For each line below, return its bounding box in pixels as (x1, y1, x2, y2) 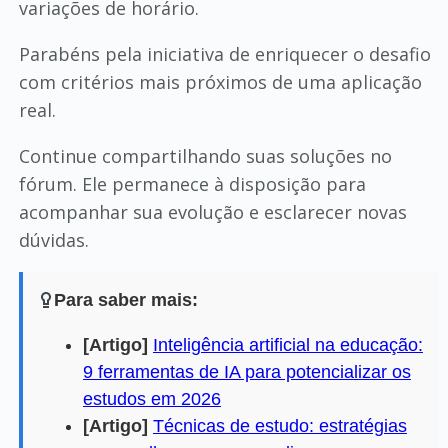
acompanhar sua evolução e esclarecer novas (18, 199, 407, 224)
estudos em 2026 (82, 388, 221, 409)
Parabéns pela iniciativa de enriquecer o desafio (18, 41, 431, 66)
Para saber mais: (53, 289, 198, 310)
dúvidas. (18, 227, 89, 252)
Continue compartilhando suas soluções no (18, 143, 392, 168)
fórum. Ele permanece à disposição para (18, 171, 366, 196)
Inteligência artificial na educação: (152, 334, 423, 355)
